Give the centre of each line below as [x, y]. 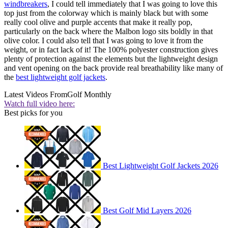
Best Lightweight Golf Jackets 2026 [161, 166]
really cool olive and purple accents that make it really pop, [98, 22]
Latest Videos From [36, 95]
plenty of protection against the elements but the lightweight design [111, 59]
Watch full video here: [39, 104]
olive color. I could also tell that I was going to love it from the [104, 41]
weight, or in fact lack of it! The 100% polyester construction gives [111, 50]
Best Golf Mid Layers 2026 [147, 211]
